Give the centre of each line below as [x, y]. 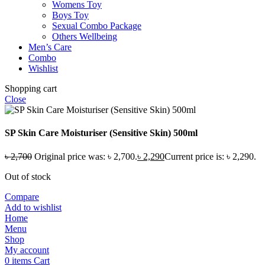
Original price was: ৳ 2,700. [86, 156]
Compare [22, 196]
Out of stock [28, 176]
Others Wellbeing [85, 36]
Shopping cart [31, 88]
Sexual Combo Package [97, 25]
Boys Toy [70, 15]
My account [27, 250]
